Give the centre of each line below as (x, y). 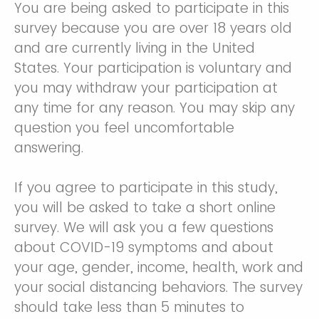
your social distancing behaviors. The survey (158, 288)
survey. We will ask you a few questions (144, 228)
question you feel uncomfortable (124, 128)
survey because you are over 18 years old (153, 28)
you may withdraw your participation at (146, 88)
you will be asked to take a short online (145, 208)
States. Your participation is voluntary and (153, 68)
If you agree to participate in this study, (146, 188)
